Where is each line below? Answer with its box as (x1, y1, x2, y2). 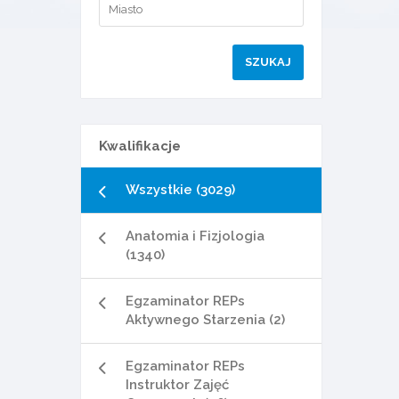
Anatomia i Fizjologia (126, 228, 265, 244)
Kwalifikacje (99, 138, 181, 154)
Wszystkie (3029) (126, 182, 235, 198)
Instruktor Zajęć (126, 377, 229, 393)
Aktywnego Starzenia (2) (126, 312, 285, 328)
